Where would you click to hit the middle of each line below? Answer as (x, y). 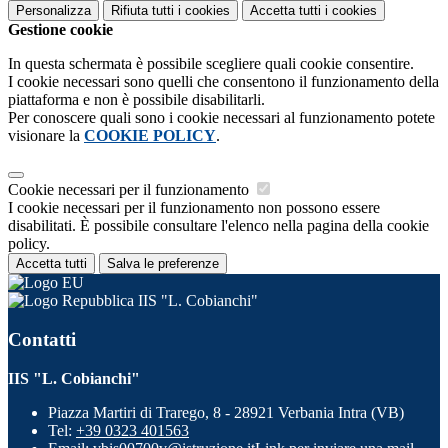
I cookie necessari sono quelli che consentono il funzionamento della (223, 82)
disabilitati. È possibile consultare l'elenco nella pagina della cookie (218, 226)
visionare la (46, 136)
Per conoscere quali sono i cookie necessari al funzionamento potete (221, 118)
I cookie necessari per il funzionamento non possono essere (194, 208)
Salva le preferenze (163, 264)
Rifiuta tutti (142, 11)
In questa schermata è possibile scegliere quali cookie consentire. (211, 64)
